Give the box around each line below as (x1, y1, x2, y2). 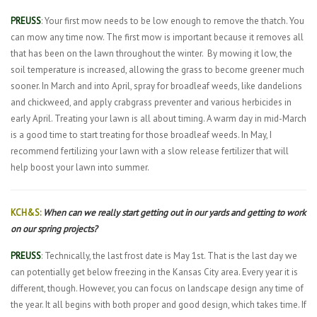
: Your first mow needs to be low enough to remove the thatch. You (41, 15, 304, 27)
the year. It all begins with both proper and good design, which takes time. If (11, 299, 306, 311)
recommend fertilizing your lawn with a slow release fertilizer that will (11, 145, 289, 157)
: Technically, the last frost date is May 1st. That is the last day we (41, 250, 297, 262)
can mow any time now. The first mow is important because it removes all (11, 31, 304, 43)
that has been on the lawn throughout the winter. (11, 47, 203, 59)
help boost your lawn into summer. (11, 161, 149, 173)
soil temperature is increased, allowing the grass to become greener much (11, 64, 304, 76)
